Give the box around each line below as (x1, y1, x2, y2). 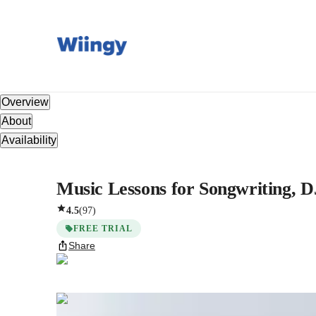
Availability (1, 134, 56, 146)
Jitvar (56, 292, 96, 310)
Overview (1, 96, 49, 108)
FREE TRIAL (73, 224, 133, 233)
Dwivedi (100, 292, 154, 310)
